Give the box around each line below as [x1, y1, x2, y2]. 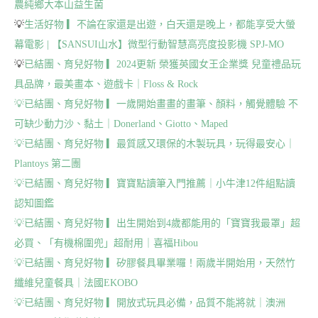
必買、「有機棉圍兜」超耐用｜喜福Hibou [14, 237, 198, 248]
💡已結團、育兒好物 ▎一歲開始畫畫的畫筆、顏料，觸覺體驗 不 [14, 98, 298, 109]
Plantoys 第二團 [14, 158, 81, 169]
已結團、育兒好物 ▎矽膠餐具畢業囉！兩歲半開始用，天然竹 [24, 257, 295, 268]
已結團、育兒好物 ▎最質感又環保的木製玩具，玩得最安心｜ [24, 138, 295, 149]
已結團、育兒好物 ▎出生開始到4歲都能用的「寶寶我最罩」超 [24, 217, 300, 229]
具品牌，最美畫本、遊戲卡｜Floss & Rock [14, 78, 198, 89]
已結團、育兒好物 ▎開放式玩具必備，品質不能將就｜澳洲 [24, 297, 285, 308]
